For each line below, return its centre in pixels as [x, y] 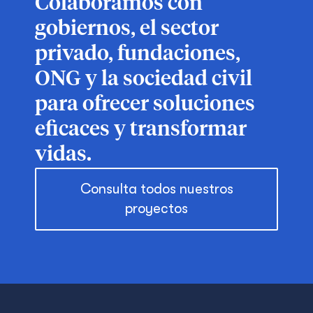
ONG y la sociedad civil [144, 80]
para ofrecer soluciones [145, 105]
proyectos [156, 209]
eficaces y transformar [141, 130]
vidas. [63, 155]
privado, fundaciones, [138, 54]
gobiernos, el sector [127, 29]
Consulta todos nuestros [156, 189]
